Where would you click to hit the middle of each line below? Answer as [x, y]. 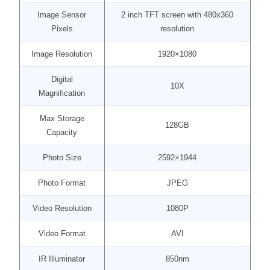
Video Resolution [62, 208]
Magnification [62, 93]
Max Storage [62, 118]
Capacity [62, 132]
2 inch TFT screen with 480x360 [177, 15]
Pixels [62, 29]
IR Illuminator [62, 259]
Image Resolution [62, 54]
